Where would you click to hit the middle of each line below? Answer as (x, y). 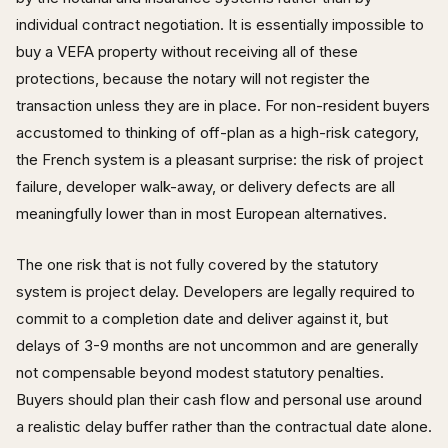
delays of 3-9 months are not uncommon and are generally (217, 345)
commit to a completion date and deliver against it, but (202, 318)
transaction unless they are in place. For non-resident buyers (223, 105)
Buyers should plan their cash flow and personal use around (219, 399)
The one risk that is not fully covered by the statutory (197, 264)
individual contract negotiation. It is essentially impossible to (220, 24)
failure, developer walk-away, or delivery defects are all (205, 186)
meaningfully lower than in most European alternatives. (201, 213)
